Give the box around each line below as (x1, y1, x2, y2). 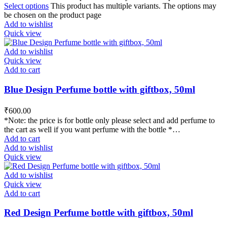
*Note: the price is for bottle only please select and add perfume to (4, 116, 215, 125)
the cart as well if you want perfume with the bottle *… (4, 125, 180, 134)
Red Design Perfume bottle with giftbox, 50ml (4, 207, 193, 218)
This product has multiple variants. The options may (51, 2, 216, 11)
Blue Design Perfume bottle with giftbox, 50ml (4, 84, 195, 95)
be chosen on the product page (4, 11, 101, 20)
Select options (4, 2, 49, 11)
